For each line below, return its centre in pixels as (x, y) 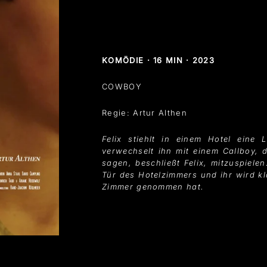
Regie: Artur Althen (145, 112)
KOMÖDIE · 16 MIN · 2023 (159, 60)
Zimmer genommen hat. (153, 186)
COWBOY (122, 86)
